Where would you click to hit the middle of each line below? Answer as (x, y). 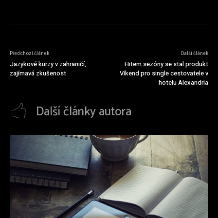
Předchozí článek (29, 53)
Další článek (194, 53)
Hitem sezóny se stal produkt (166, 64)
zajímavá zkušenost (38, 73)
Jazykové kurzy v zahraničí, (48, 64)
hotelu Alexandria (183, 82)
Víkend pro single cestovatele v (164, 73)
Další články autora (84, 112)
